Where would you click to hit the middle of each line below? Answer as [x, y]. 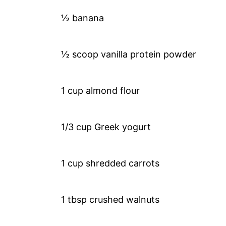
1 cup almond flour [101, 90]
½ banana [83, 18]
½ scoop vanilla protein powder [129, 54]
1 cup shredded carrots [110, 163]
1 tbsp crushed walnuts [110, 199]
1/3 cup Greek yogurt [106, 127]
